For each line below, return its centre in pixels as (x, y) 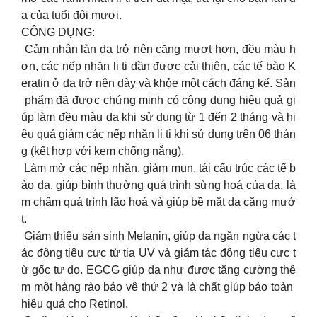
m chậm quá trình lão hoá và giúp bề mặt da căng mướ (158, 202)
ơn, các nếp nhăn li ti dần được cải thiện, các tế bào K (158, 67)
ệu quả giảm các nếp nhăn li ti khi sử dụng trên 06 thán (158, 134)
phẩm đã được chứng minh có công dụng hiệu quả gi (158, 100)
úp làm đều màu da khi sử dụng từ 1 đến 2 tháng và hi (158, 117)
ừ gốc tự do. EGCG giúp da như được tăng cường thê (158, 270)
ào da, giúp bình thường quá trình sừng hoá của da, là (158, 185)
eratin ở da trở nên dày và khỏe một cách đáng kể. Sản (158, 83)
